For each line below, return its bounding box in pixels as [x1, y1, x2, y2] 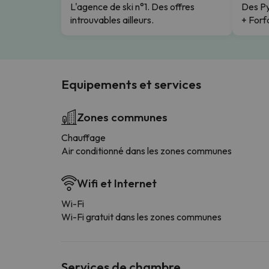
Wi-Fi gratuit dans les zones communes [61, 210, 222, 223]
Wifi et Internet [77, 175, 157, 190]
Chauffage [61, 131, 106, 144]
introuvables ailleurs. [70, 13, 154, 26]
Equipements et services [61, 76, 201, 92]
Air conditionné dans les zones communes [61, 144, 232, 157]
